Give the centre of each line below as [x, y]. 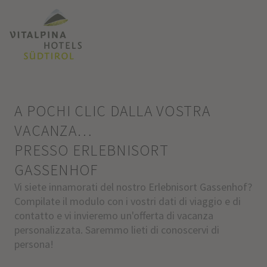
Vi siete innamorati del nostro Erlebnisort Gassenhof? [133, 187]
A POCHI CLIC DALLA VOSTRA [112, 111]
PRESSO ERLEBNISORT [91, 150]
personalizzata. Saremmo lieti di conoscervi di [117, 230]
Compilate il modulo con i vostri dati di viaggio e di [127, 201]
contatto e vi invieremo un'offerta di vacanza [114, 215]
